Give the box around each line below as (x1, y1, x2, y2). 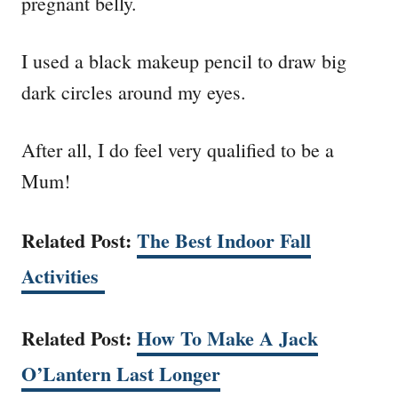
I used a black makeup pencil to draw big (21, 48, 346, 75)
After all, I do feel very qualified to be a (21, 137, 334, 163)
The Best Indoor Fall (137, 226, 311, 256)
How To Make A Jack (137, 323, 318, 354)
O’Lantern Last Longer (21, 359, 220, 389)
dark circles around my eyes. (21, 79, 246, 106)
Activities (21, 261, 105, 291)
